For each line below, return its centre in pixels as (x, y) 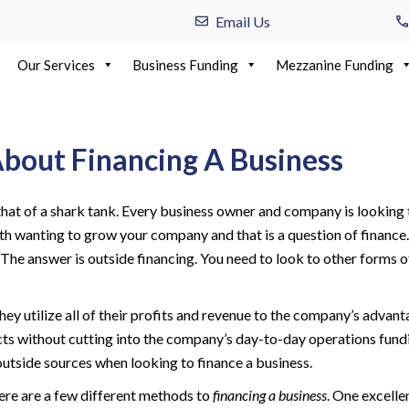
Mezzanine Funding (335, 65)
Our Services (56, 65)
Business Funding (185, 65)
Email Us (243, 21)
